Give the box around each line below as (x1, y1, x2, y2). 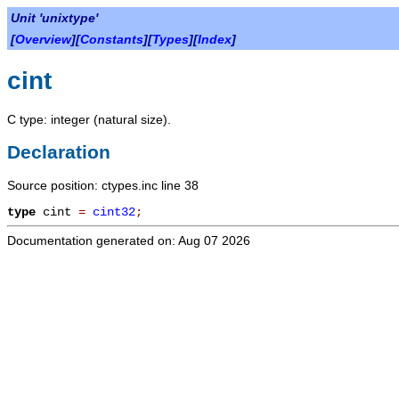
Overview (15, 32, 71, 46)
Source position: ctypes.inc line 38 (7, 178, 199, 193)
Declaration (7, 141, 110, 162)
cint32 (93, 205, 135, 220)
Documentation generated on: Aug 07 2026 (7, 233, 250, 248)
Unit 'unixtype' (11, 11, 98, 25)
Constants (80, 32, 143, 46)
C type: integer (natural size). (7, 111, 171, 126)
